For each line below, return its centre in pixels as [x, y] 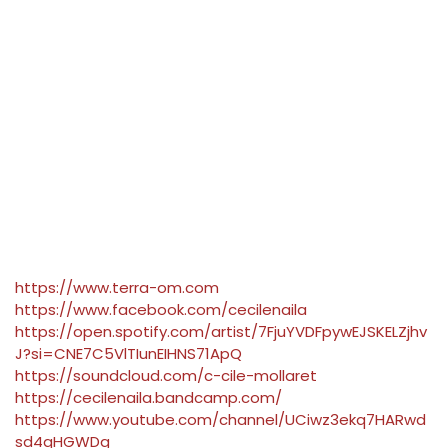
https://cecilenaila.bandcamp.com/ [148, 398]
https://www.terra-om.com [117, 288]
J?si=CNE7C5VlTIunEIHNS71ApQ [128, 354]
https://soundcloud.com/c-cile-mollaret [166, 376]
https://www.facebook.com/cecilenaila [161, 310]
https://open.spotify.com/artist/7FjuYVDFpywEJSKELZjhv [221, 332]
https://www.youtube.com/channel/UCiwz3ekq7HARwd [220, 420]
